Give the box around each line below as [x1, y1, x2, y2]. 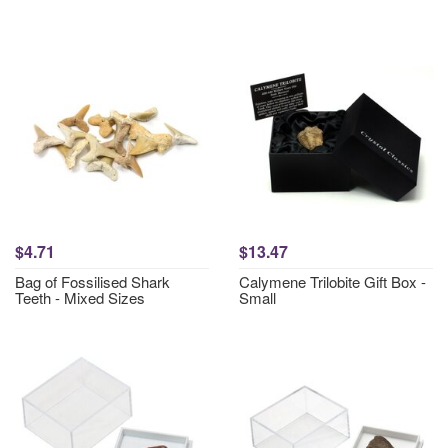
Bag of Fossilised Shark [15, 271, 170, 292]
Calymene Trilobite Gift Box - [239, 271, 426, 292]
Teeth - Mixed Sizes [15, 287, 145, 308]
